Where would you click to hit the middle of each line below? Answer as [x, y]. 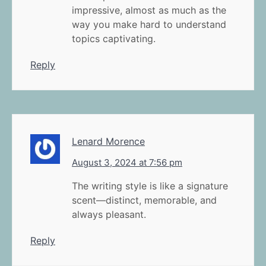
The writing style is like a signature [150, 186]
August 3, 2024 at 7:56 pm [127, 162]
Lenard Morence [108, 141]
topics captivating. [114, 38]
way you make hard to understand [149, 24]
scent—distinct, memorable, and [144, 200]
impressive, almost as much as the [149, 10]
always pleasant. [109, 214]
